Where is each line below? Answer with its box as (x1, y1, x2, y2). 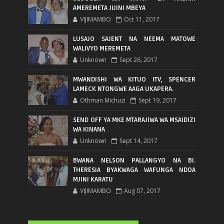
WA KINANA (73, 125, 105, 133)
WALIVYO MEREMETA (73, 44, 131, 52)
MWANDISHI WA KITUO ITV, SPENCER (73, 75, 196, 83)
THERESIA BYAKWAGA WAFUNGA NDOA (73, 165, 196, 174)
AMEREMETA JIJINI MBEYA (73, 3, 146, 12)
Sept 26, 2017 (119, 55, 158, 64)
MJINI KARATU (73, 175, 113, 183)
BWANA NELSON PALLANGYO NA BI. (73, 156, 196, 164)
